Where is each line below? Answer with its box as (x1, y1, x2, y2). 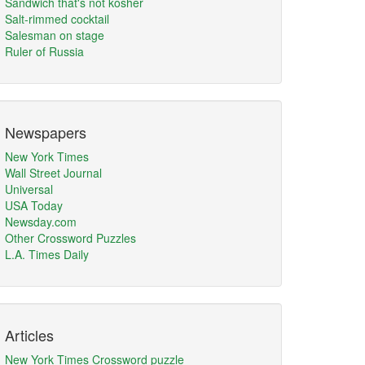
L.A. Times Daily (5, 246, 89, 262)
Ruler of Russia (5, 43, 84, 59)
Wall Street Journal (5, 165, 102, 181)
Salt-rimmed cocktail (5, 11, 109, 27)
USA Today (5, 197, 63, 213)
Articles (5, 324, 54, 345)
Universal (5, 181, 53, 197)
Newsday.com (5, 213, 77, 230)
